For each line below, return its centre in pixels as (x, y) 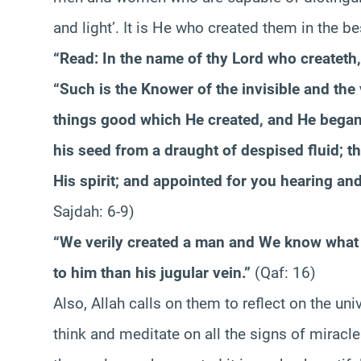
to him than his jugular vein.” (152, 272)
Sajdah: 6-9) (94, 211)
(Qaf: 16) (283, 272)
